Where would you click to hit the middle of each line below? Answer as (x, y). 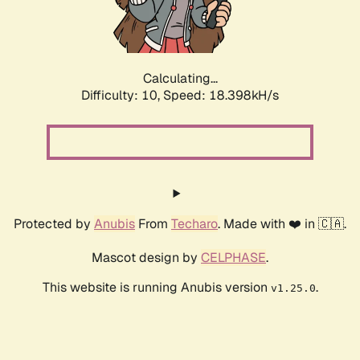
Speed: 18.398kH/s (221, 96)
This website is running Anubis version (156, 288)
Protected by (54, 224)
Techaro (194, 224)
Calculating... (180, 79)
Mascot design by (146, 258)
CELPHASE (233, 258)
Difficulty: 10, (122, 96)
